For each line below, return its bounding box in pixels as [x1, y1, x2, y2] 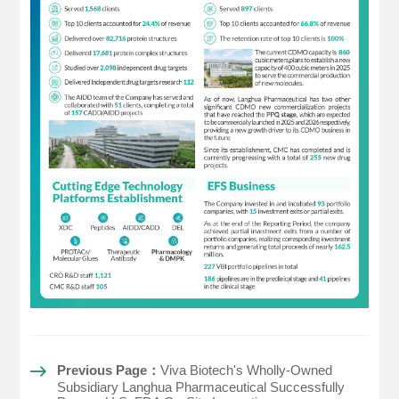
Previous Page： [57, 362, 161, 379]
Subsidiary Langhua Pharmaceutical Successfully [57, 379, 346, 395]
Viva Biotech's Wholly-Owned [160, 362, 333, 379]
